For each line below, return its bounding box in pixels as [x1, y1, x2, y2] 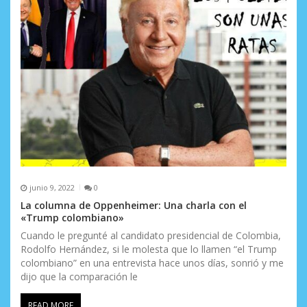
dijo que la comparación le [21, 270, 138, 284]
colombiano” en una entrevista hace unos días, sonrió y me [21, 256, 284, 270]
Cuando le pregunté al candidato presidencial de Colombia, [21, 229, 281, 243]
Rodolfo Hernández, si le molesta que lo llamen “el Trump [21, 243, 277, 256]
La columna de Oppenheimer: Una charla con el [21, 199, 247, 212]
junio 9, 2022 [29, 182, 75, 193]
